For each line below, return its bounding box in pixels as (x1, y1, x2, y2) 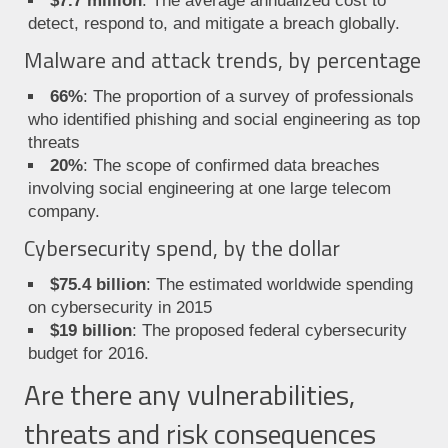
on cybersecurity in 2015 (27, 298, 212, 318)
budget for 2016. (27, 344, 149, 364)
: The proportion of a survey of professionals (83, 87, 415, 107)
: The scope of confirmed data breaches (83, 156, 381, 176)
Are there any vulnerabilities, (23, 373, 355, 417)
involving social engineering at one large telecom (27, 179, 391, 199)
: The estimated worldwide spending (146, 275, 414, 295)
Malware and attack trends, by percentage (23, 43, 421, 77)
